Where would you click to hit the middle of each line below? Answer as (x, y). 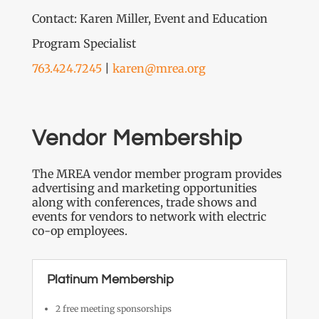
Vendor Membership (137, 138)
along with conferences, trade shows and (144, 202)
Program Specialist (84, 43)
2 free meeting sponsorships (113, 308)
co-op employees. (81, 230)
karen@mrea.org (159, 68)
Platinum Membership (110, 279)
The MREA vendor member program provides (157, 173)
